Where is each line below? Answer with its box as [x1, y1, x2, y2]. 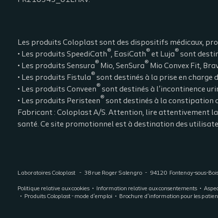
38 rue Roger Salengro [84, 170, 142, 176]
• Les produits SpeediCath [18, 51, 107, 58]
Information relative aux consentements [96, 186, 197, 192]
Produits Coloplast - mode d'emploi [24, 194, 112, 200]
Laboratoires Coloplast [18, 170, 76, 176]
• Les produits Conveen [18, 86, 96, 93]
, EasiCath [111, 51, 146, 58]
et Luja [150, 51, 175, 58]
